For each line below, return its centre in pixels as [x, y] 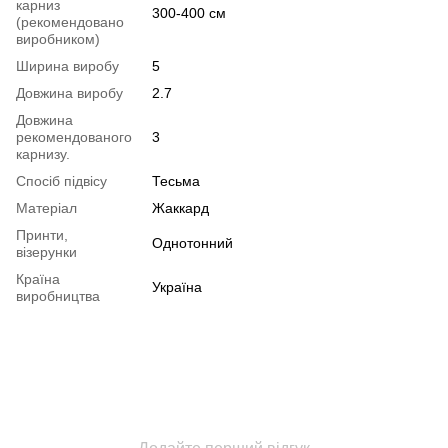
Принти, [42, 234]
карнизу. [43, 153]
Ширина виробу [67, 65]
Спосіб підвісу [61, 180]
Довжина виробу [69, 92]
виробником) [58, 38]
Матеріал [46, 207]
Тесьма [176, 180]
